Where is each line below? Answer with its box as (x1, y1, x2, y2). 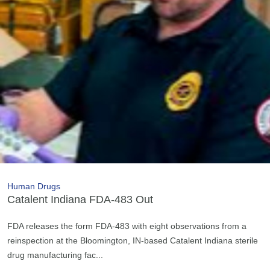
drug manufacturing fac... (7, 250, 103, 260)
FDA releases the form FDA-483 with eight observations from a (7, 221, 246, 231)
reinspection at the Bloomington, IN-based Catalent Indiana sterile (7, 235, 258, 245)
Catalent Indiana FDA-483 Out (7, 193, 153, 206)
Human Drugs (7, 181, 60, 191)
